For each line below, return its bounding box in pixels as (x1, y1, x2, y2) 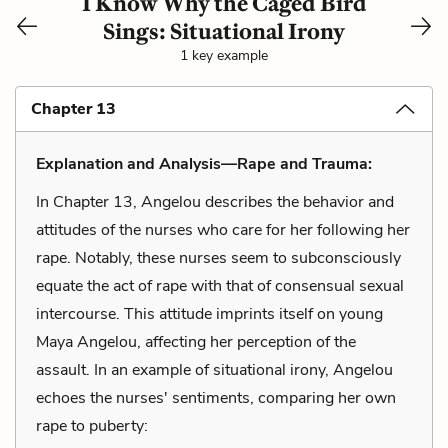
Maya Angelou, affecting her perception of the (36, 330, 356, 353)
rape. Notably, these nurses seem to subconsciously (36, 246, 401, 269)
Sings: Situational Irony (103, 17, 345, 45)
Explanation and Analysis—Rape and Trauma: (36, 152, 372, 175)
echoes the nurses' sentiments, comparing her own (36, 386, 396, 409)
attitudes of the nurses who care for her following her (36, 218, 410, 241)
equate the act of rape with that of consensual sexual (36, 274, 404, 297)
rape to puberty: (36, 414, 148, 437)
